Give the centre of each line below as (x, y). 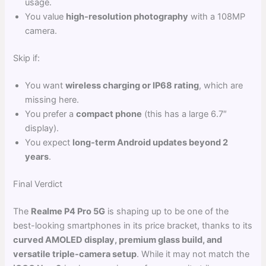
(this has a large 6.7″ (185, 114)
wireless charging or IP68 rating (132, 86)
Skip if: (27, 58)
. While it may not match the (193, 254)
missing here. (52, 100)
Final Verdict (38, 184)
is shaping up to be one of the (167, 211)
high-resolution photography (127, 17)
